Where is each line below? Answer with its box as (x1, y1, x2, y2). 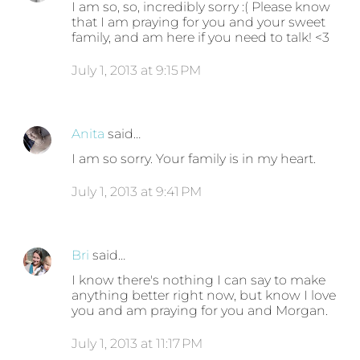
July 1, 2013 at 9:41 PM (72, 184, 202, 200)
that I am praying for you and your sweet (72, 14, 326, 31)
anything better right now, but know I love (72, 288, 337, 304)
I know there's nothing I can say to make (72, 272, 326, 288)
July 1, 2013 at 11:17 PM (72, 336, 203, 352)
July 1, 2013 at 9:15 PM (72, 63, 202, 79)
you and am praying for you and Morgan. (72, 303, 329, 319)
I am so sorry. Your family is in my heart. (72, 151, 317, 167)
